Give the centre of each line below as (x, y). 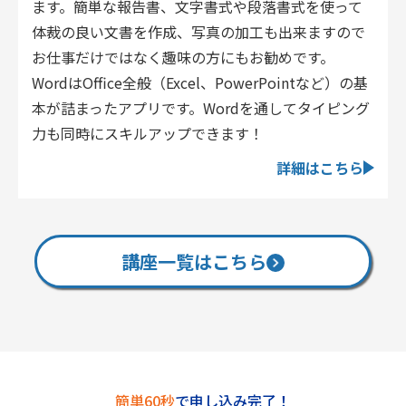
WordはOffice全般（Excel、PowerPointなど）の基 (200, 83)
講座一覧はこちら (194, 262)
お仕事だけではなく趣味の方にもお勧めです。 (183, 58)
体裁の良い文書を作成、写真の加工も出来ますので (198, 32)
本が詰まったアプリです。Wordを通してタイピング (201, 108)
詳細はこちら (320, 168)
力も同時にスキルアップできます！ (148, 134)
